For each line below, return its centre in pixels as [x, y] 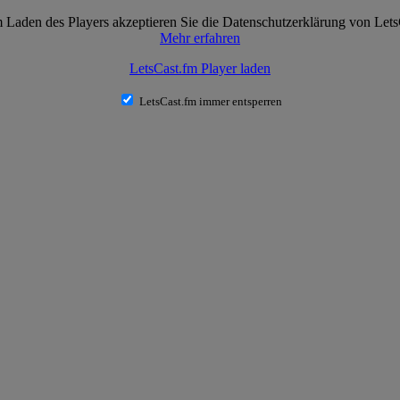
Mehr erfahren [200, 38]
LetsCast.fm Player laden [200, 68]
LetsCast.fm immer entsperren [211, 101]
